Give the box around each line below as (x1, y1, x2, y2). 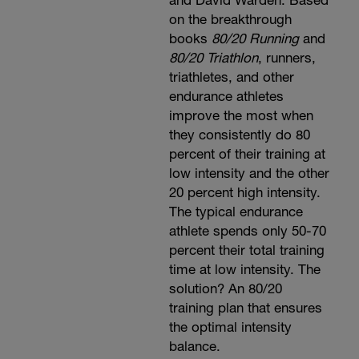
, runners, (257, 50, 316, 66)
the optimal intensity (168, 319, 292, 335)
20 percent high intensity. (168, 184, 321, 200)
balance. (168, 338, 220, 354)
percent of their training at (168, 146, 325, 162)
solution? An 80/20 (168, 280, 282, 296)
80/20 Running (211, 30, 299, 46)
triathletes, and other (168, 69, 294, 85)
